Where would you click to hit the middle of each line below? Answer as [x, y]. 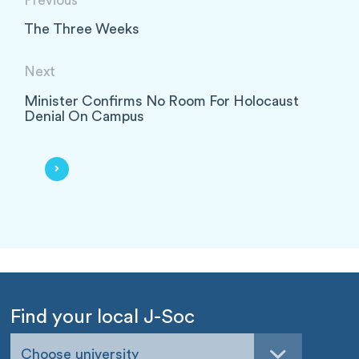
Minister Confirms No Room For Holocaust [161, 101]
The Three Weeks [82, 30]
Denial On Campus [84, 116]
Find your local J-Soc [103, 317]
